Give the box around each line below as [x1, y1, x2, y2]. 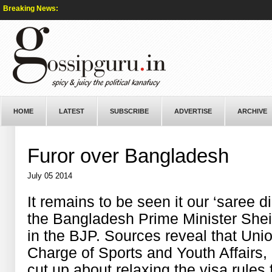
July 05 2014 [27, 171, 73, 180]
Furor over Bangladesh [27, 144, 229, 167]
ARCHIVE [237, 107, 267, 115]
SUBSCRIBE [110, 107, 149, 115]
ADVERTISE [174, 107, 212, 115]
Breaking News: [3, 4, 58, 13]
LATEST [59, 107, 84, 115]
